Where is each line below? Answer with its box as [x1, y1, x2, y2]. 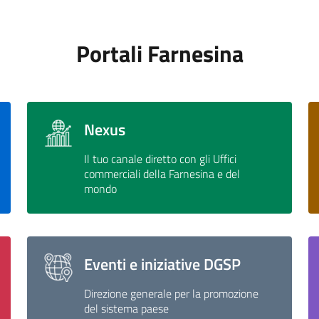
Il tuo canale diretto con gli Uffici [84, 150, 237, 168]
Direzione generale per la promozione [84, 285, 259, 303]
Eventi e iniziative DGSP [84, 253, 241, 276]
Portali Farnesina [75, 36, 244, 71]
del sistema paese [84, 300, 169, 318]
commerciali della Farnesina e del [84, 165, 241, 183]
